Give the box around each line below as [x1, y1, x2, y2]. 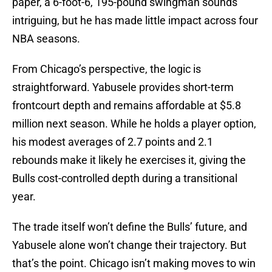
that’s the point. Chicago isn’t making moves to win [12, 257, 256, 270]
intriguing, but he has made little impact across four [12, 14, 258, 27]
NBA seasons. [12, 32, 80, 46]
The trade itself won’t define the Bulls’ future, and [12, 220, 247, 234]
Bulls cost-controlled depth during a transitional [12, 172, 237, 185]
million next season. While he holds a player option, [12, 117, 256, 131]
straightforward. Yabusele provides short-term [12, 81, 234, 94]
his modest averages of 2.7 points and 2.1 [12, 135, 213, 149]
